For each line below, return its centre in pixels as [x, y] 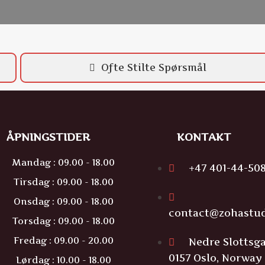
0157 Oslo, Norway [215, 258]
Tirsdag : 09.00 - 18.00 [63, 182]
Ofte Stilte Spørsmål [154, 67]
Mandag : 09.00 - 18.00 [63, 162]
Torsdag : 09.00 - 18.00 [63, 221]
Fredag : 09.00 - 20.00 [63, 240]
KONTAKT [204, 137]
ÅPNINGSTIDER [48, 137]
